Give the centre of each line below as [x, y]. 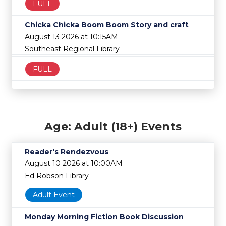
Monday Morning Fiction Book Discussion [104, 217]
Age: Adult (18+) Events [113, 126]
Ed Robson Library [57, 175]
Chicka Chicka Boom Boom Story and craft [107, 25]
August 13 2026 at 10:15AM [71, 37]
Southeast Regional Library [72, 49]
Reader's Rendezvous [67, 152]
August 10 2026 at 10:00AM [74, 164]
